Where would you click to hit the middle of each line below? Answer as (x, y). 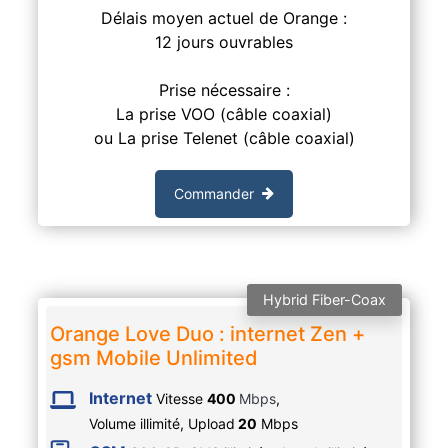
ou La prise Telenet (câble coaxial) (224, 137)
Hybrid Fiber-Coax (325, 299)
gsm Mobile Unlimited (153, 357)
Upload (211, 423)
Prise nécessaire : (224, 89)
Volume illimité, (138, 423)
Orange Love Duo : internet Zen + (207, 333)
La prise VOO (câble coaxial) (224, 113)
